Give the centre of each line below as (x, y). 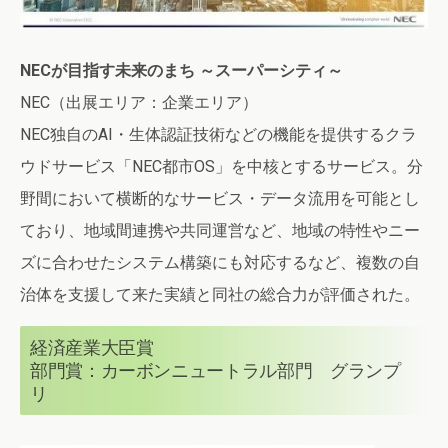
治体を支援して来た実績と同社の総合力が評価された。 (220, 294)
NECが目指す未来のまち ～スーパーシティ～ (181, 70)
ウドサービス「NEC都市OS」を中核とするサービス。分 (221, 166)
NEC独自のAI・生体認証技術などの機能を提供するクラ (218, 134)
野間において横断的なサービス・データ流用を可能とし (220, 198)
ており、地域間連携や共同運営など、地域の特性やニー (220, 230)
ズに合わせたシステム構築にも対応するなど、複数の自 (220, 262)
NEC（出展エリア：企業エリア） (139, 102)
